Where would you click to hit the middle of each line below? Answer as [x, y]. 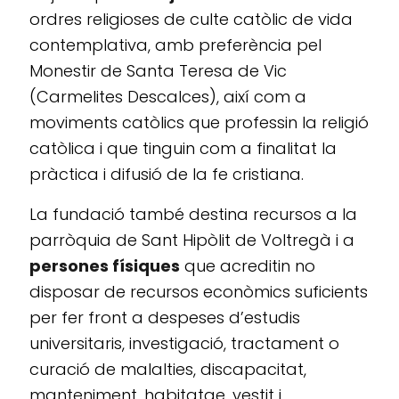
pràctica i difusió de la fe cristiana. [167, 175]
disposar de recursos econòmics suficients [199, 292]
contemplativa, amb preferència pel [175, 45]
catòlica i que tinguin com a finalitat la [183, 149]
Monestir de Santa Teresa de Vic [158, 71]
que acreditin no [248, 266]
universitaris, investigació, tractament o [184, 344]
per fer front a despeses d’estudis [165, 318]
